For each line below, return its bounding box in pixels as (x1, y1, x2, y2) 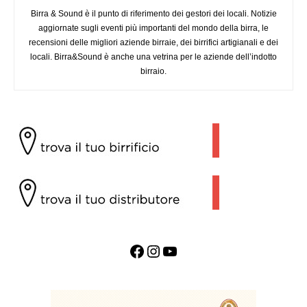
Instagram (145, 238, 160, 262)
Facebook (128, 238, 137, 262)
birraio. (140, 66, 167, 76)
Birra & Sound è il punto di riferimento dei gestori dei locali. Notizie (30, 8, 277, 19)
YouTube (161, 238, 170, 262)
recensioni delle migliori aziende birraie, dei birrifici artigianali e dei (29, 37, 278, 47)
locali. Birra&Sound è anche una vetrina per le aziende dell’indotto (30, 51, 277, 62)
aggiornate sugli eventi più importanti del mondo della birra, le (38, 23, 269, 33)
